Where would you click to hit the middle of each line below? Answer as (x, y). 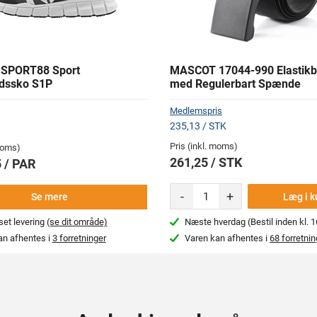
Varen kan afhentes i (227, 238)
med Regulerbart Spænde (235, 84)
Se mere (50, 197)
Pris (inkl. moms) (204, 146)
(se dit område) (77, 222)
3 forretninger (79, 238)
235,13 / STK (198, 126)
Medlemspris (196, 111)
